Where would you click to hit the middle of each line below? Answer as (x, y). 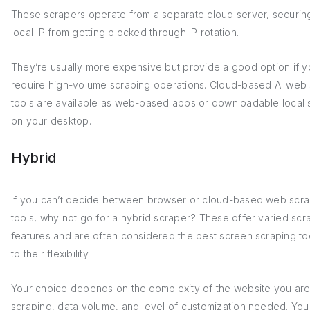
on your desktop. (51, 121)
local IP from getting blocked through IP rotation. (127, 32)
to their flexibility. (51, 254)
